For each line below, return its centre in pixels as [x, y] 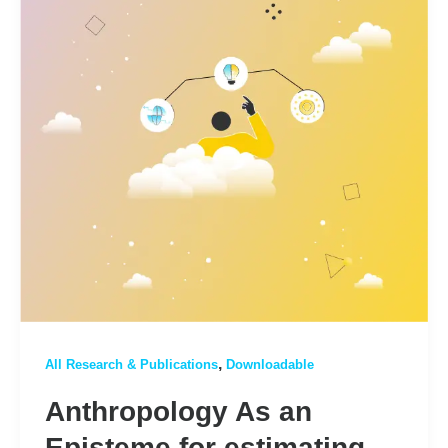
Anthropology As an [178, 411]
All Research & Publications [131, 364]
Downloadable [269, 364]
